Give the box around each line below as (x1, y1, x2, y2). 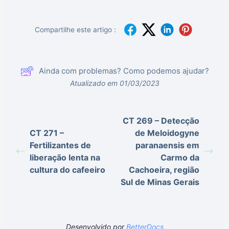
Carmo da (160, 152, 199, 163)
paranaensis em (135, 140, 199, 151)
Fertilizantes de (30, 140, 91, 151)
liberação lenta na (30, 152, 101, 163)
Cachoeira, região (128, 165, 199, 175)
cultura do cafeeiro (30, 165, 106, 175)
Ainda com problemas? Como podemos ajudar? (38, 66, 209, 76)
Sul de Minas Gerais (120, 177, 199, 188)
